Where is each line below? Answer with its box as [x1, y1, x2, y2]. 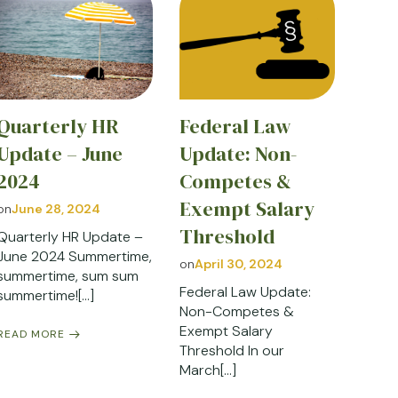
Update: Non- [179, 140, 297, 169]
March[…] [179, 361, 236, 380]
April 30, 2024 [194, 256, 283, 273]
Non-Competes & [179, 302, 294, 322]
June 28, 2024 [12, 201, 101, 218]
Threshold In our [179, 341, 284, 361]
